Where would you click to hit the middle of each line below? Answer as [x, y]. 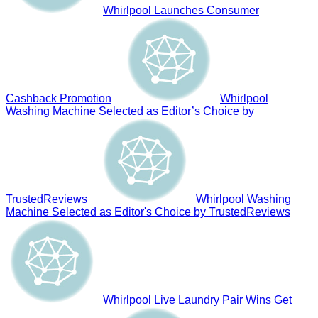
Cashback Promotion [59, 98]
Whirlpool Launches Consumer [181, 10]
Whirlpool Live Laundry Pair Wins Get [197, 300]
